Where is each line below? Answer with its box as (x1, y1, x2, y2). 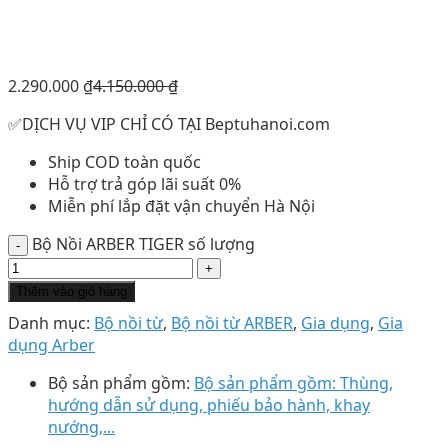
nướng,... (48, 416, 115, 438)
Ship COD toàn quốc (48, 151, 201, 173)
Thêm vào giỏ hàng (16, 284, 127, 299)
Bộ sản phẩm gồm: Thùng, (194, 372, 393, 394)
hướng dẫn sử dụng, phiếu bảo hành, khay (48, 394, 370, 416)
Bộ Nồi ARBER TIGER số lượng (32, 233, 255, 255)
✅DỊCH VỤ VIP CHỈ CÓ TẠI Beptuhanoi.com (8, 113, 330, 135)
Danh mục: (8, 312, 94, 334)
